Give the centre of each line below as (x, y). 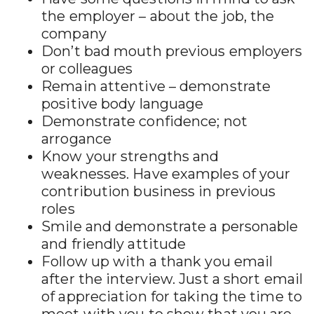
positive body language (123, 104)
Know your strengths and (130, 156)
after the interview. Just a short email (172, 279)
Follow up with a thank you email (157, 261)
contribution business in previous (159, 191)
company (74, 34)
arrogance (77, 139)
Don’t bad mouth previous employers (172, 51)
